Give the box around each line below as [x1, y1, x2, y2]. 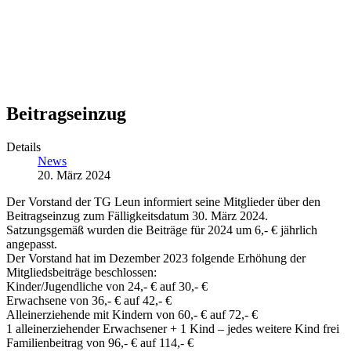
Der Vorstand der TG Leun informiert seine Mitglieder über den [6, 194, 320, 208]
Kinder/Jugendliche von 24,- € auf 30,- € [6, 279, 208, 293]
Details [6, 139, 41, 154]
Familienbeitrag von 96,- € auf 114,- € [6, 335, 194, 349]
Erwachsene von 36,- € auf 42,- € [6, 293, 172, 307]
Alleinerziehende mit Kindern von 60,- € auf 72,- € [6, 307, 258, 321]
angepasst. [6, 237, 57, 251]
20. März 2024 [38, 168, 110, 182]
